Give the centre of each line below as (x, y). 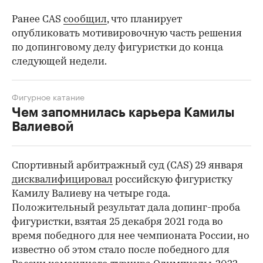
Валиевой (43, 127)
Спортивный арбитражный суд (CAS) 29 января (127, 166)
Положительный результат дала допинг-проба (126, 208)
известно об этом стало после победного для (121, 251)
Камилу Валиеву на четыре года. (91, 194)
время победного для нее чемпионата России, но (131, 237)
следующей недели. (59, 62)
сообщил (85, 20)
